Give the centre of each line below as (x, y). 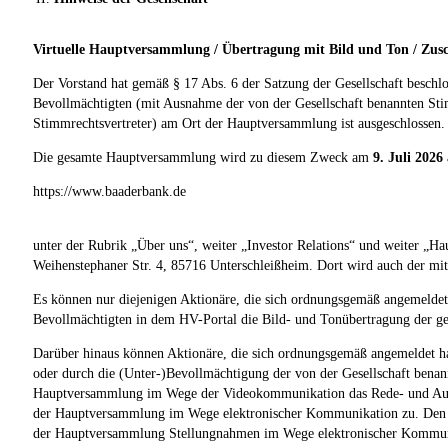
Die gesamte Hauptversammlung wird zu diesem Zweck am (203, 157)
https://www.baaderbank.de (109, 191)
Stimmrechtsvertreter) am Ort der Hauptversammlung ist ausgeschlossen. (239, 123)
